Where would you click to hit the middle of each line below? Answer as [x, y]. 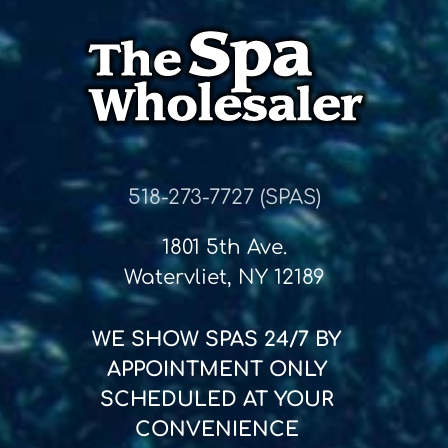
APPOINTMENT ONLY [216, 370]
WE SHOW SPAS [178, 340]
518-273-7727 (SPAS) [224, 198]
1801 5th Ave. [224, 248]
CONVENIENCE [216, 430]
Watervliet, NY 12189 [224, 278]
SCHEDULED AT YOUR [216, 400]
